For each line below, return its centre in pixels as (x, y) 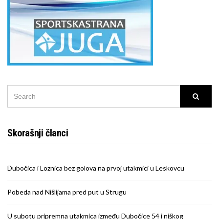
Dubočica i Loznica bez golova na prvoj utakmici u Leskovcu (96, 168)
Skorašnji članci (38, 133)
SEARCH (18, 91)
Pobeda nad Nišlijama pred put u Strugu (67, 192)
